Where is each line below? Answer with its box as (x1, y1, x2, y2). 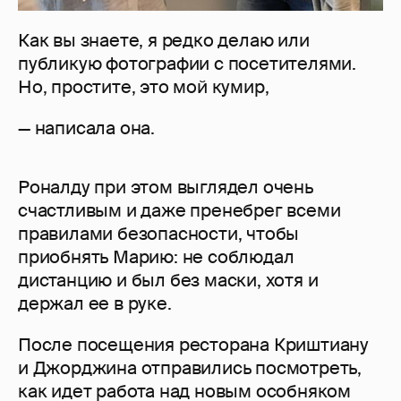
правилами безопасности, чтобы (18, 222, 300, 246)
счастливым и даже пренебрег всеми (18, 199, 341, 223)
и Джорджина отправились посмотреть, (18, 356, 362, 380)
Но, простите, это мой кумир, (18, 75, 269, 99)
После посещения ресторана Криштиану (18, 333, 369, 357)
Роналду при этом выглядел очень (18, 175, 313, 200)
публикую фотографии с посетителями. (18, 52, 356, 76)
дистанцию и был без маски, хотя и (18, 269, 319, 293)
